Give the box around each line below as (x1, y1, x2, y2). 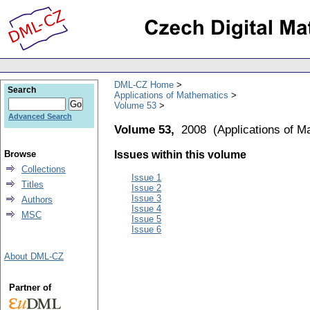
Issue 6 (131, 224, 161, 235)
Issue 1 (131, 172, 161, 183)
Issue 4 (131, 203, 161, 215)
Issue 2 (131, 183, 161, 194)
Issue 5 (131, 214, 161, 225)
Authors (21, 194, 53, 205)
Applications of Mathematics (114, 89, 228, 100)
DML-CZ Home (114, 79, 174, 90)
